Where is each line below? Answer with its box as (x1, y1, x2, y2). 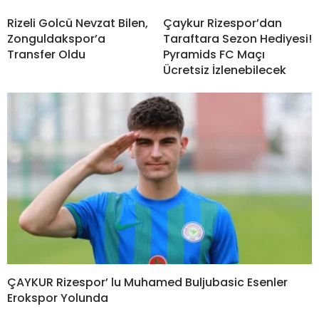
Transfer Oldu (7, 46, 85, 63)
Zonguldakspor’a (7, 31, 105, 48)
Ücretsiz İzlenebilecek (163, 62, 286, 79)
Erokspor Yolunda (7, 290, 108, 306)
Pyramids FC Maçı (163, 46, 265, 63)
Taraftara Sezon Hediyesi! (163, 31, 312, 48)
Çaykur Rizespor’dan (163, 15, 282, 32)
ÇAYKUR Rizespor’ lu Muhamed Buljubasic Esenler (7, 274, 288, 291)
